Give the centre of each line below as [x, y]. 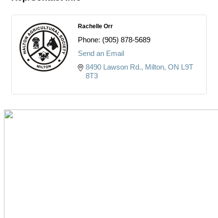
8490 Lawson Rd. [113, 67]
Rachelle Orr [95, 26]
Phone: [89, 40]
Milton [154, 67]
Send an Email [101, 53]
